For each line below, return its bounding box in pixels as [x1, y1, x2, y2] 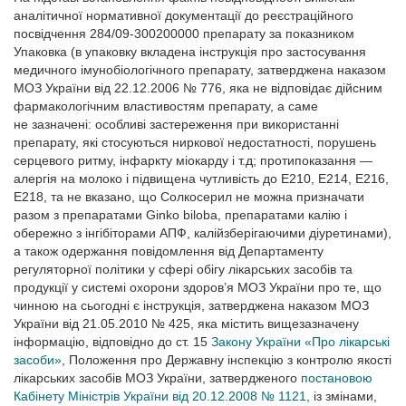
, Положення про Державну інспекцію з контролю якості [62, 353, 391, 367]
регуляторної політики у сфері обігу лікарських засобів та [14, 262, 353, 276]
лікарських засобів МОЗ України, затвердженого [14, 371, 301, 385]
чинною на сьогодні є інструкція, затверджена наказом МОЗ [14, 298, 369, 313]
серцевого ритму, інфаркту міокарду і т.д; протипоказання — [14, 153, 372, 168]
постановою [301, 371, 372, 385]
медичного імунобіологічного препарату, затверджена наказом [14, 63, 386, 77]
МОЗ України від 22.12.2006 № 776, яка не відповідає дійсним [14, 81, 382, 95]
